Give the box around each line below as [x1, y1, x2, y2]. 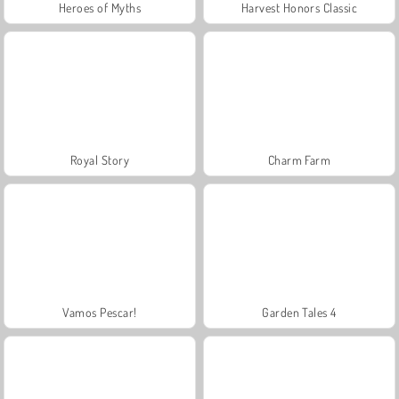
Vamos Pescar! [62, 304, 137, 320]
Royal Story [69, 151, 130, 167]
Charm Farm [267, 151, 331, 167]
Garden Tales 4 [262, 304, 337, 320]
